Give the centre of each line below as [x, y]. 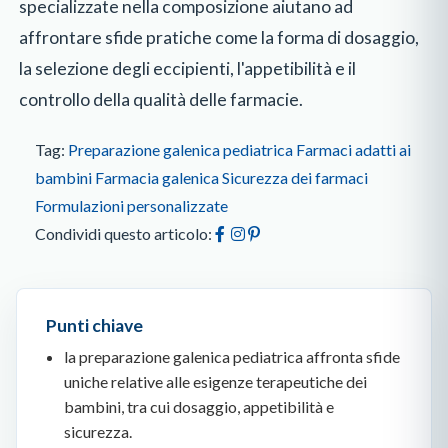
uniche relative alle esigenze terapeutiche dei [215, 381]
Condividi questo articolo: [124, 234]
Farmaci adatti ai [354, 150]
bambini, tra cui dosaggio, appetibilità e [198, 406]
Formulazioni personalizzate [132, 206]
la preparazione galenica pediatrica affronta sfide [231, 356]
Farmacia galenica [157, 178]
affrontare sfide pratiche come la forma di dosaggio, [219, 37]
